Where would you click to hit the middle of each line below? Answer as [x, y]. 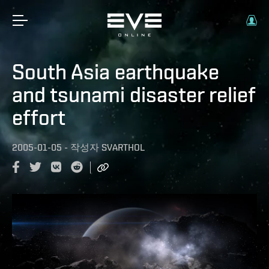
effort [39, 117]
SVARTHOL [123, 147]
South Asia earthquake [116, 71]
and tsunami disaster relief [134, 94]
